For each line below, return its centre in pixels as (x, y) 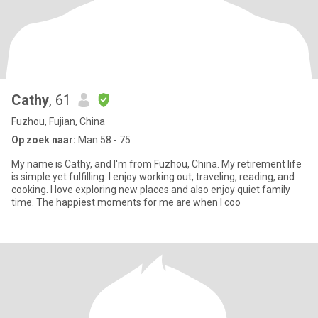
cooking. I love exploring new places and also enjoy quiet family (151, 190)
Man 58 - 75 (103, 140)
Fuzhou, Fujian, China (58, 121)
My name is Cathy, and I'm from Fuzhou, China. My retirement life (157, 164)
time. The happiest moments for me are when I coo (126, 202)
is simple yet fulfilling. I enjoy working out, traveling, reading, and (153, 177)
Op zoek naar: (44, 140)
